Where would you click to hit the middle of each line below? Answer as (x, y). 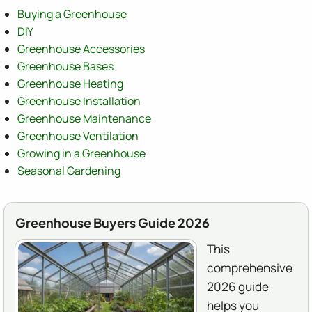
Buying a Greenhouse (72, 14)
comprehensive (250, 268)
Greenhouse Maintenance (84, 119)
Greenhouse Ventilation (78, 136)
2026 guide (238, 287)
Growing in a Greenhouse (81, 154)
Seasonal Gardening (69, 171)
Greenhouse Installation (79, 101)
